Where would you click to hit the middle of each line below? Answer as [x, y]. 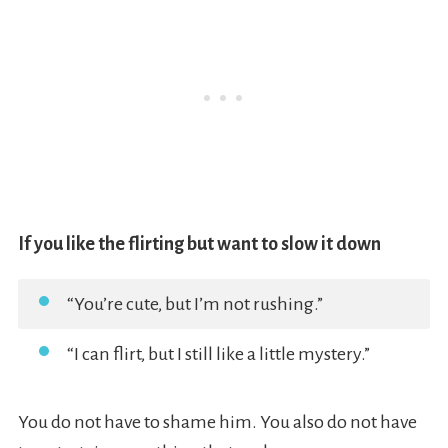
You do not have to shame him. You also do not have [217, 422]
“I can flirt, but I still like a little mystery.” [218, 354]
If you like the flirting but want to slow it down [199, 244]
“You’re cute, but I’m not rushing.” [194, 304]
